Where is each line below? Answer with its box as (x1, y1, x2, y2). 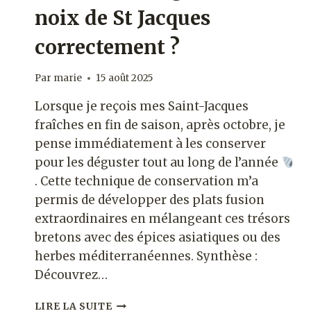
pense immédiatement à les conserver (34, 136, 266, 152)
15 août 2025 (95, 72, 153, 85)
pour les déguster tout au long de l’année (34, 155, 281, 171)
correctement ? (34, 34, 180, 60)
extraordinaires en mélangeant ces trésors (34, 211, 290, 227)
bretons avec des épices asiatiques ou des (34, 230, 280, 246)
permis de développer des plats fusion (34, 192, 264, 208)
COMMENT (111, 297, 170, 310)
